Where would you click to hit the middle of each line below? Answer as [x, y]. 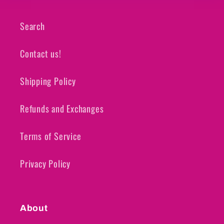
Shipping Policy [48, 81]
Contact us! [41, 53]
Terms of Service [51, 136]
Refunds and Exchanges [62, 108]
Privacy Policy [45, 163]
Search [32, 26]
